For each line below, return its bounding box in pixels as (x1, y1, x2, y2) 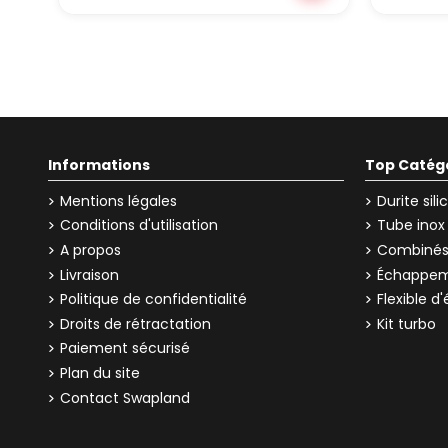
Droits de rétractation (59, 313, 211, 334)
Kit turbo (377, 313, 436, 334)
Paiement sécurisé (59, 338, 190, 359)
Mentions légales (59, 190, 177, 211)
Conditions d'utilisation (59, 215, 218, 236)
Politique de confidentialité (59, 289, 247, 310)
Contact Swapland (59, 387, 190, 408)
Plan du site (59, 362, 140, 383)
